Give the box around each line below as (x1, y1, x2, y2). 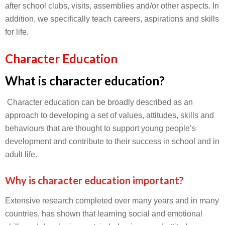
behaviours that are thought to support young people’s (5, 124, 196, 133)
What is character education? (5, 73, 165, 88)
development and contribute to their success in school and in (5, 137, 219, 146)
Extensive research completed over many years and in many (5, 196, 219, 205)
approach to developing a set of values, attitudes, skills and (5, 111, 214, 120)
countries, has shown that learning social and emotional (5, 209, 202, 218)
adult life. (5, 150, 37, 159)
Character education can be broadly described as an (5, 98, 193, 106)
